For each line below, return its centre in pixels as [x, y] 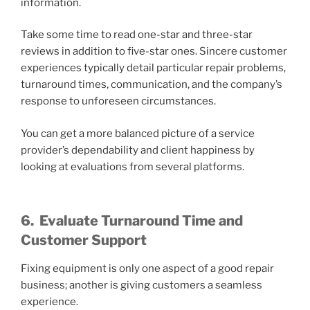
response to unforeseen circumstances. [118, 101]
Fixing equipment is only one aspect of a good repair [147, 269]
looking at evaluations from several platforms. [133, 166]
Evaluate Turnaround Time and [141, 221]
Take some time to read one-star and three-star [137, 35]
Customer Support [84, 240]
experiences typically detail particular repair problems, [153, 68]
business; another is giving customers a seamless [142, 285]
